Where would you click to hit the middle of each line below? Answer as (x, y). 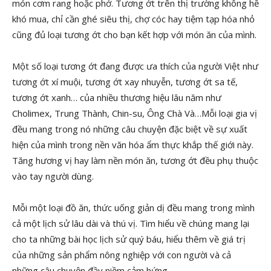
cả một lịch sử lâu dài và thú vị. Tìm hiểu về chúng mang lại (131, 223)
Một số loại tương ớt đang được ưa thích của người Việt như (135, 66)
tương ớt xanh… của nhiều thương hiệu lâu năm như (117, 97)
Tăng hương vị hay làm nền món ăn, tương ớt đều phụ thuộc (135, 160)
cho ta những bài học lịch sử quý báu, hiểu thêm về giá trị (129, 239)
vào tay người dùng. (53, 176)
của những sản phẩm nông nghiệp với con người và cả (122, 255)
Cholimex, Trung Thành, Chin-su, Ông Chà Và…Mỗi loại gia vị (135, 113)
